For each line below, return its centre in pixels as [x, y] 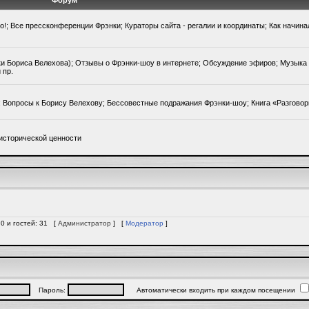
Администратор [84, 223]
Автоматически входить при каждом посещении [210, 290]
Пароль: [49, 290]
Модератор [144, 223]
